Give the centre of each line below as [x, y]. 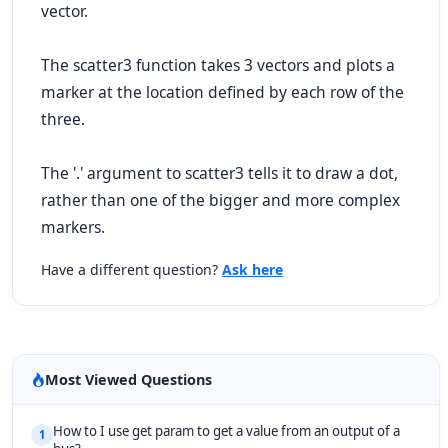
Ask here [252, 270]
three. [63, 119]
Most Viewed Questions [128, 380]
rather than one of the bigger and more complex [220, 200]
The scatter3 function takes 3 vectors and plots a [218, 65]
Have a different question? [131, 270]
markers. [73, 227]
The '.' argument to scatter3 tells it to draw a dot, [219, 173]
